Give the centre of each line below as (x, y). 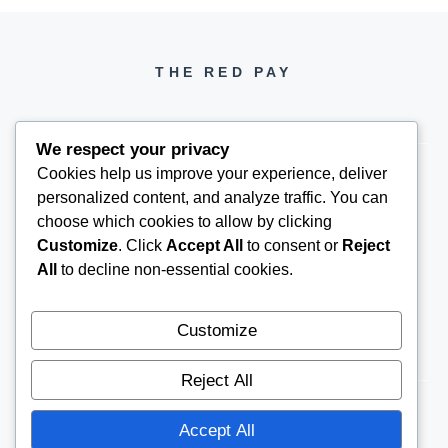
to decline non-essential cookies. (175, 269)
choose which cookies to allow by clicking (184, 221)
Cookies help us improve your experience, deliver (212, 173)
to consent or (292, 245)
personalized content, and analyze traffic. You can (212, 197)
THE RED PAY (224, 71)
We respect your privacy (132, 149)
